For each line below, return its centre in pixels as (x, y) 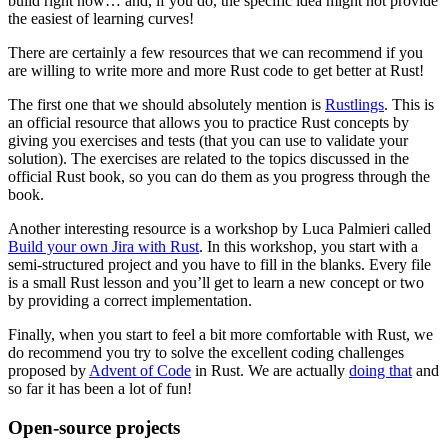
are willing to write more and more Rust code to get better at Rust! (216, 70)
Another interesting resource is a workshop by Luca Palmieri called (219, 228)
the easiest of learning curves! (101, 18)
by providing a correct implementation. (130, 300)
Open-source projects (94, 427)
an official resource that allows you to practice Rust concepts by (208, 122)
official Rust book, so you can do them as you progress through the (219, 176)
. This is (409, 104)
